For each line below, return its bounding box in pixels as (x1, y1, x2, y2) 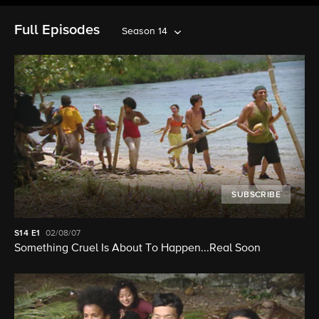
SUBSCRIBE (231, 191, 281, 200)
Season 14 (122, 26, 167, 36)
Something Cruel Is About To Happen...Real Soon (14, 243, 261, 255)
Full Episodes (14, 23, 100, 37)
